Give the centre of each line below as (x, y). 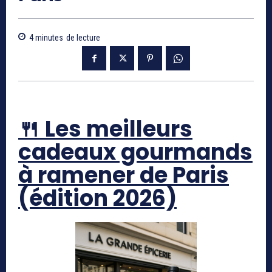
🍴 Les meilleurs (105, 129)
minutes (48, 37)
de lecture (83, 37)
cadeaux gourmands (135, 152)
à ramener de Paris (124, 175)
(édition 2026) (97, 198)
